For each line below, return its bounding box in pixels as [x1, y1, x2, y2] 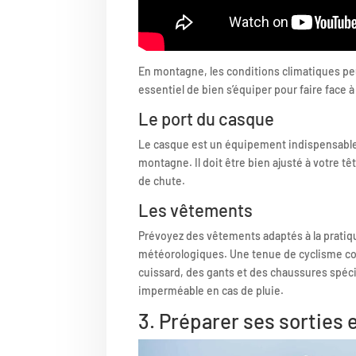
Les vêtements [138, 199, 253, 220]
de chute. [138, 173, 186, 188]
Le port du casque [138, 107, 275, 129]
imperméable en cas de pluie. [138, 283, 284, 297]
